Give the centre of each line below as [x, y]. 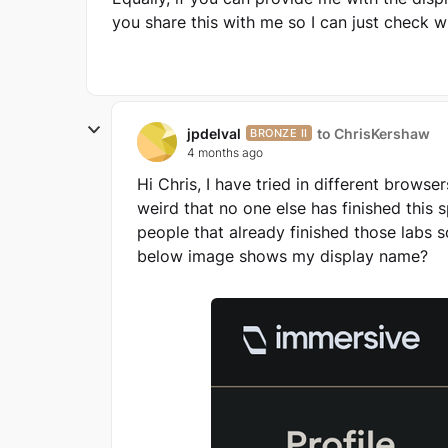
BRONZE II [279, 133]
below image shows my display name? [282, 256]
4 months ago [225, 152]
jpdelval [214, 133]
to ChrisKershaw [373, 133]
